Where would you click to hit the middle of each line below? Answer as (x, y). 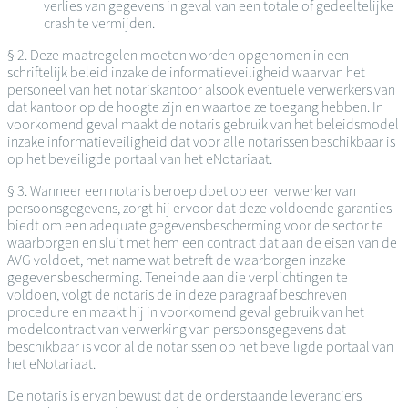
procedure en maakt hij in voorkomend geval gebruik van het (186, 312)
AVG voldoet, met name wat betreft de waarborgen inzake (177, 260)
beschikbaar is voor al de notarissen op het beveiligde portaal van (200, 347)
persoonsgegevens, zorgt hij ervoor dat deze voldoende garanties (199, 209)
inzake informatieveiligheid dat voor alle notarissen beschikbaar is (201, 142)
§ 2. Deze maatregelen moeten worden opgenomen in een (178, 56)
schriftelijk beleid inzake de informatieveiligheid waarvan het (186, 73)
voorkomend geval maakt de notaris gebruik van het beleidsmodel (203, 125)
